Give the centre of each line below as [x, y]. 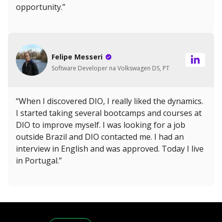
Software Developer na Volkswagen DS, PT [111, 68]
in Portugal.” [39, 161]
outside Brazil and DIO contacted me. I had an [100, 137]
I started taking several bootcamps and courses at [109, 113]
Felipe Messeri [77, 56]
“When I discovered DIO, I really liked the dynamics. [110, 101]
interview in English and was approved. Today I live [110, 149]
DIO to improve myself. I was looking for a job [101, 125]
